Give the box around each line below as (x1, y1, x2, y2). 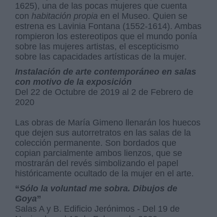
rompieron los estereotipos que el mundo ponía (15, 31, 198, 41)
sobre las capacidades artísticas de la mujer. (15, 52, 187, 62)
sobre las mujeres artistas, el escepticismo (15, 42, 179, 51)
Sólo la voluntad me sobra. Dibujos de (19, 184, 178, 193)
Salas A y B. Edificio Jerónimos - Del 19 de (15, 204, 180, 214)
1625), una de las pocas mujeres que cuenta (15, 1, 187, 11)
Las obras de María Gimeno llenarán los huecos (15, 118, 201, 127)
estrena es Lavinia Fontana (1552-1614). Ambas (15, 21, 202, 31)
